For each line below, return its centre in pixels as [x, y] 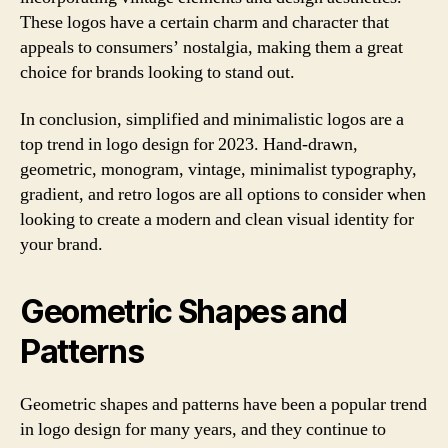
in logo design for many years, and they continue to [203, 429]
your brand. [61, 244]
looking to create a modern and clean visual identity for [217, 219]
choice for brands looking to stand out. [157, 72]
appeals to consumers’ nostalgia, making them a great [211, 47]
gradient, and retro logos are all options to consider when [223, 194]
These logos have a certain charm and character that [204, 22]
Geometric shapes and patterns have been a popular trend [223, 404]
